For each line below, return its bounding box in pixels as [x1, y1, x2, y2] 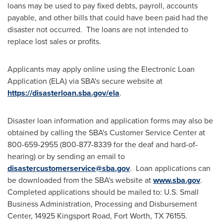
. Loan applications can [130, 163, 211, 174]
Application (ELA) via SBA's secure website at [7, 75, 163, 87]
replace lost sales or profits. [7, 36, 101, 48]
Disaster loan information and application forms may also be [7, 115, 213, 127]
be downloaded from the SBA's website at [7, 174, 153, 186]
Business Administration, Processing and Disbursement [7, 198, 197, 210]
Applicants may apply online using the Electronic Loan [7, 63, 195, 75]
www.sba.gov [153, 174, 200, 186]
